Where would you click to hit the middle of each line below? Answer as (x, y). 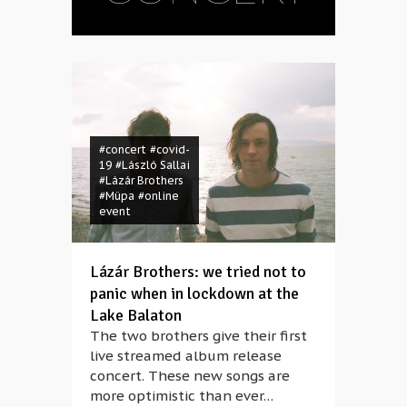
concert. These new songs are (190, 376)
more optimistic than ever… (182, 396)
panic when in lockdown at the (194, 293)
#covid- (170, 149)
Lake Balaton (136, 315)
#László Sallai (153, 165)
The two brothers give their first (199, 336)
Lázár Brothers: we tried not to (198, 272)
